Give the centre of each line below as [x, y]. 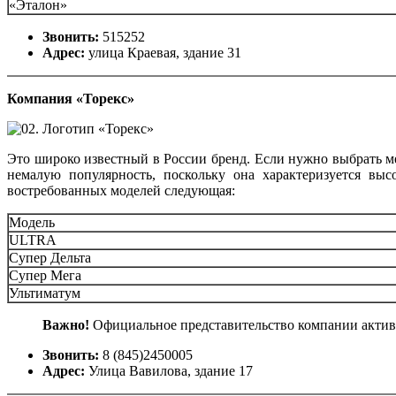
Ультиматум [45, 293]
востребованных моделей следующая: [121, 190]
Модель [32, 222]
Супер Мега [45, 275]
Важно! [68, 324]
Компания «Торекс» [71, 98]
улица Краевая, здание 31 [165, 52]
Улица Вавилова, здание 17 [171, 370]
